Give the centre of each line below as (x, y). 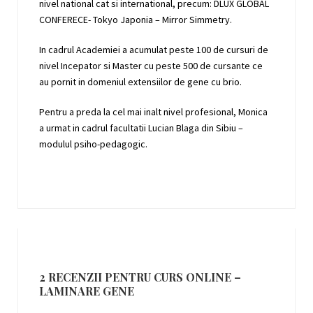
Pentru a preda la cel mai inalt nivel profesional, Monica (153, 111)
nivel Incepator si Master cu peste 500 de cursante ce (151, 65)
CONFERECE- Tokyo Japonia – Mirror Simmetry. (136, 19)
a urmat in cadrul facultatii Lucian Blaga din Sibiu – (142, 128)
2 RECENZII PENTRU (96, 277)
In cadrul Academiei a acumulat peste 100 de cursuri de (154, 49)
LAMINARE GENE (87, 291)
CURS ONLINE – (197, 277)
